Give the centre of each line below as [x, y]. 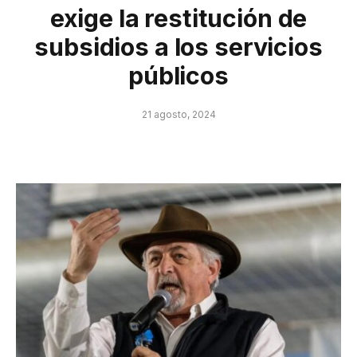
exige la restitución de [178, 19]
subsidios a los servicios [178, 47]
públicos [178, 76]
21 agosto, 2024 [178, 115]
